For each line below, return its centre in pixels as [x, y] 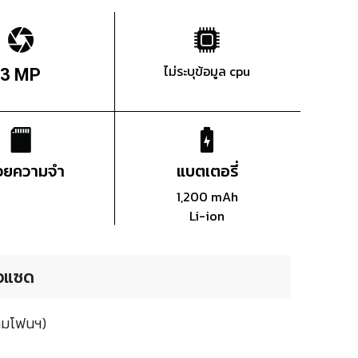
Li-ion [207, 216]
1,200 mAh [207, 197]
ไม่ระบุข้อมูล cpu [207, 72]
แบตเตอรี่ [207, 171]
